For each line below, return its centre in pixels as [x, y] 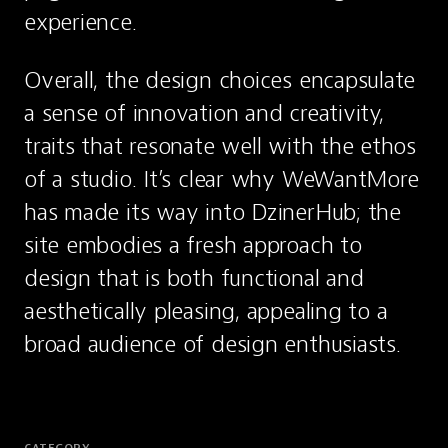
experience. [80, 22]
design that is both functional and [194, 278]
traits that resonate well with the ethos [220, 146]
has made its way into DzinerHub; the [212, 212]
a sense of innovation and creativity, [204, 113]
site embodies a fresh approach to [193, 245]
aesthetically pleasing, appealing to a [206, 311]
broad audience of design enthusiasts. [212, 344]
